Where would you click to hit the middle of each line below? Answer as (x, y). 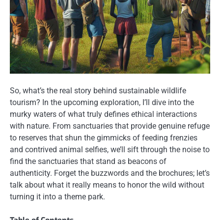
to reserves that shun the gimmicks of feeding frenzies (104, 138)
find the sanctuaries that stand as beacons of (88, 162)
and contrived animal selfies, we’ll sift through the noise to (110, 150)
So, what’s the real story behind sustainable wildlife (98, 91)
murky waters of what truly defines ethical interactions (103, 114)
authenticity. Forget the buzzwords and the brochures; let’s (110, 173)
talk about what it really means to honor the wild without (107, 185)
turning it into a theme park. (57, 197)
